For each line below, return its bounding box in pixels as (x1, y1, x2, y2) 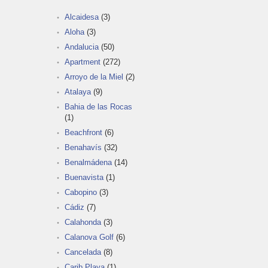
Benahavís (65, 142, 102, 152)
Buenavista (65, 172, 103, 182)
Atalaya (65, 87, 91, 96)
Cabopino (65, 187, 97, 197)
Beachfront (65, 127, 102, 137)
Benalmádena (65, 157, 112, 167)
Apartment (65, 57, 100, 66)
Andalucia (65, 42, 99, 51)
